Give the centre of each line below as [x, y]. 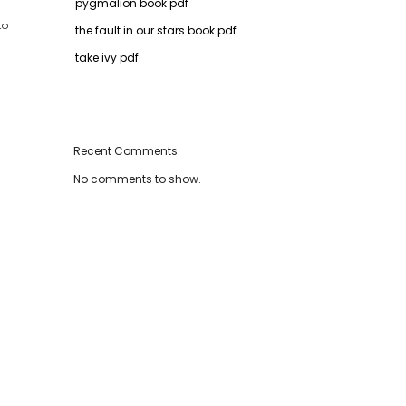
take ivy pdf [107, 57]
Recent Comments [126, 150]
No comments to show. [137, 179]
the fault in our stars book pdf [156, 30]
